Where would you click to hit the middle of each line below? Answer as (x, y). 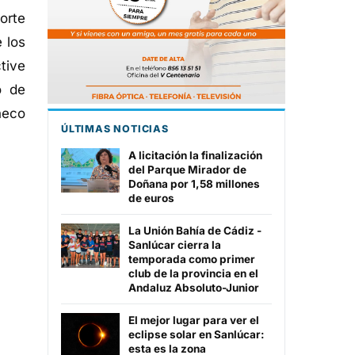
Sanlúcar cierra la (175, 245)
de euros (151, 198)
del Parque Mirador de (187, 170)
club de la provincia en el (193, 274)
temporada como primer (192, 260)
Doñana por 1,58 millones (194, 184)
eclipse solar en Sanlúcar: (197, 335)
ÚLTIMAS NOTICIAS (115, 129)
